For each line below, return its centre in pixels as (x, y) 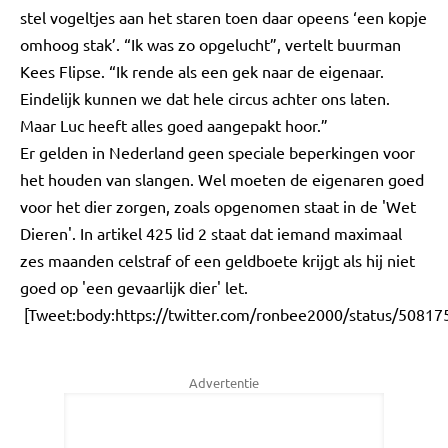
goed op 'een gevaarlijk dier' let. (134, 287)
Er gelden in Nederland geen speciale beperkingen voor (217, 152)
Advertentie (224, 382)
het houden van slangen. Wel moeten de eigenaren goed (222, 179)
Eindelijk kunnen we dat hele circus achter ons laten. (205, 98)
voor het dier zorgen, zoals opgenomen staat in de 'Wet (218, 206)
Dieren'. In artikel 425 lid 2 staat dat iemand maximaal (211, 233)
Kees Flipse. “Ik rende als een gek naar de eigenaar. (202, 71)
